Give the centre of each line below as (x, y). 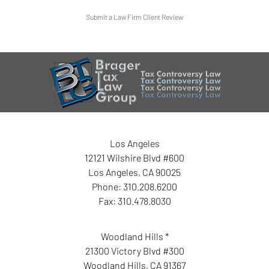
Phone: (107, 186)
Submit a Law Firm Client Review (134, 17)
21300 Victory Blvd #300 (134, 250)
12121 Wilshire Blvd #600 (134, 157)
